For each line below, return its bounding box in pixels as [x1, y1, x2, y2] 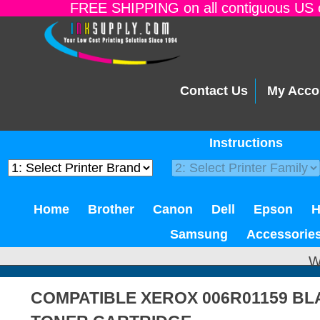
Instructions [209, 136, 283, 150]
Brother [88, 202, 134, 216]
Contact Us [180, 84, 248, 99]
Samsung [170, 227, 228, 241]
